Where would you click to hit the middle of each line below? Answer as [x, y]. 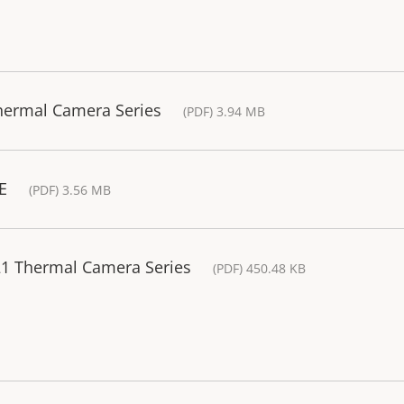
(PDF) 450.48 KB [259, 268]
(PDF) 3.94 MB [224, 111]
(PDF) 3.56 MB [70, 190]
